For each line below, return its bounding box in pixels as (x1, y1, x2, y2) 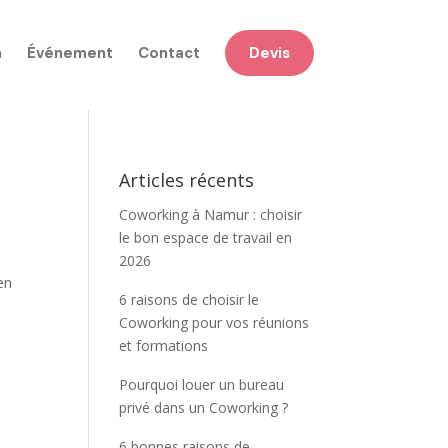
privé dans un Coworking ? (119, 398, 289, 417)
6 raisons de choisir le (119, 290, 260, 309)
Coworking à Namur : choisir (119, 205, 303, 224)
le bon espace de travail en (119, 228, 293, 247)
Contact (137, 43, 200, 63)
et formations (119, 336, 209, 355)
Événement (26, 43, 113, 63)
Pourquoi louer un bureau (119, 375, 285, 394)
